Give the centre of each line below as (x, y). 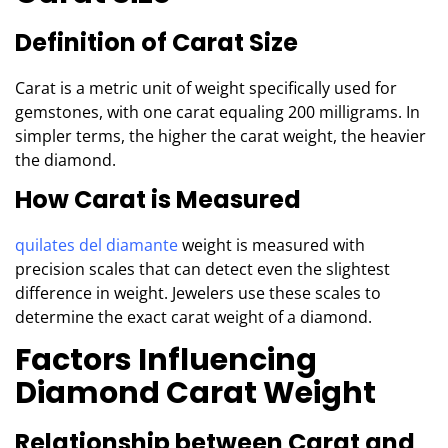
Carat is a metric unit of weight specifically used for (206, 88)
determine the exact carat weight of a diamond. (193, 317)
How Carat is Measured (158, 199)
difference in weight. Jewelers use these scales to (198, 293)
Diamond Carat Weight (195, 393)
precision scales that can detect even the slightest (202, 269)
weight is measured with (271, 245)
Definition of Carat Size (156, 42)
